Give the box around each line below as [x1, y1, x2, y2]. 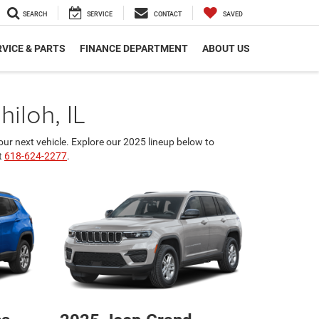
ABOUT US [202, 43, 250, 55]
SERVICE [87, 11, 113, 19]
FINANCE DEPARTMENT [80, 43, 188, 55]
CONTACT [154, 11, 182, 19]
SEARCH [23, 11, 47, 19]
